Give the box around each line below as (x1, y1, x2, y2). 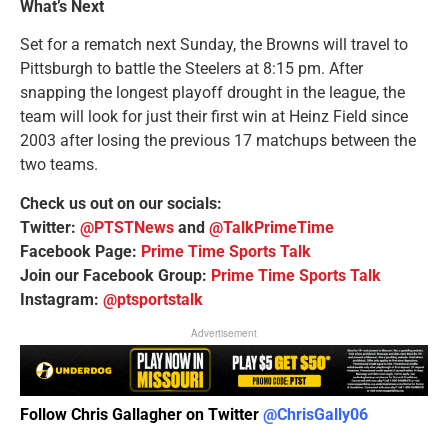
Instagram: (20, 289, 103, 309)
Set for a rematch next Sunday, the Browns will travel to (20, 35, 408, 55)
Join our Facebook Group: (20, 265, 211, 285)
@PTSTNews (80, 217, 174, 237)
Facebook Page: (20, 241, 141, 261)
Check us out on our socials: (20, 193, 226, 213)
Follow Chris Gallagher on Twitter (20, 404, 263, 424)
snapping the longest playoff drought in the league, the (20, 83, 405, 103)
